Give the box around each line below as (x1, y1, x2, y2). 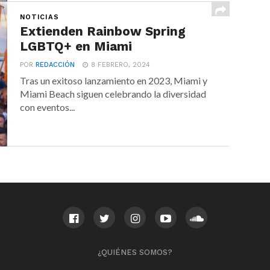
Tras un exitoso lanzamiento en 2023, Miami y (20, 75, 208, 86)
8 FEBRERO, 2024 (91, 61, 151, 69)
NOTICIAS (20, 13, 59, 21)
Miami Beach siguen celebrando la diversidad (20, 88, 207, 99)
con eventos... (20, 101, 75, 113)
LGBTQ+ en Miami (20, 39, 133, 54)
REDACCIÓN (36, 61, 75, 69)
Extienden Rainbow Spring (20, 24, 186, 39)
